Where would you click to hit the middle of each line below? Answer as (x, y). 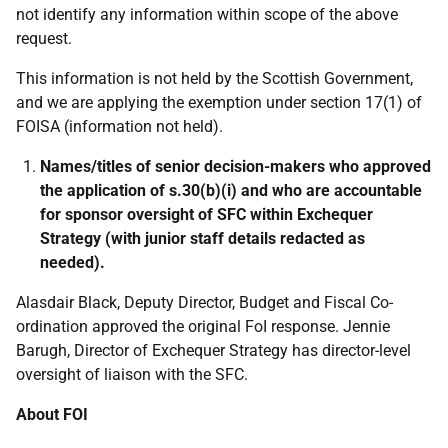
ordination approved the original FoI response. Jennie (203, 326)
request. (44, 38)
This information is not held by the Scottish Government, (214, 78)
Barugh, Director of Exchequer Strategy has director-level (213, 350)
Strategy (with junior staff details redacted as (202, 238)
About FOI (52, 414)
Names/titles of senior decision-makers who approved (235, 166)
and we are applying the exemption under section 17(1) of (219, 102)
